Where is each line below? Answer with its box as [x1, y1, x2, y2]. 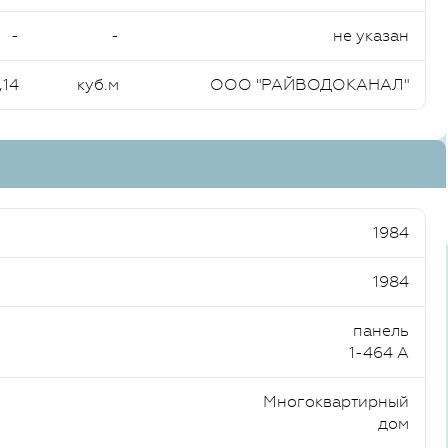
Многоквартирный [263, 392, 409, 411]
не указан [333, 26, 409, 45]
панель [353, 321, 409, 340]
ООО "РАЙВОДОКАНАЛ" [210, 75, 409, 94]
